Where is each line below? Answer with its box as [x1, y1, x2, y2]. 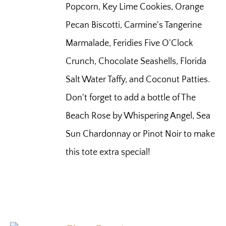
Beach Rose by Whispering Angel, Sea [66, 111, 211, 122]
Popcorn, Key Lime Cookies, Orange [66, 2, 204, 13]
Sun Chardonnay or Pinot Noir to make [66, 129, 215, 140]
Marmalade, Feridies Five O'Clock [66, 38, 194, 49]
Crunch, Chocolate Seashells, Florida [66, 56, 207, 67]
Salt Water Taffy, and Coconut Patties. [66, 75, 212, 85]
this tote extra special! [66, 147, 151, 158]
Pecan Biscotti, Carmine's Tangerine [66, 20, 202, 31]
